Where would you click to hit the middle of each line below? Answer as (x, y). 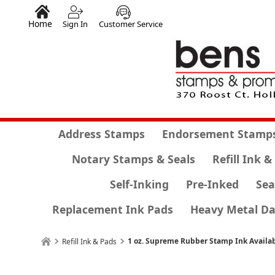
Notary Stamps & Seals (133, 159)
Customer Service (131, 24)
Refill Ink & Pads (90, 242)
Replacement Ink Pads (112, 209)
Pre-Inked (212, 184)
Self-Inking (139, 184)
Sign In (75, 24)
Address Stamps (101, 134)
